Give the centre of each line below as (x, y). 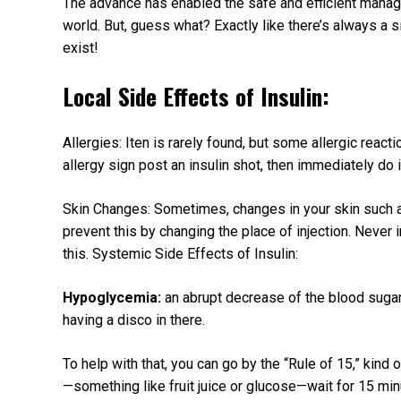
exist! (81, 48)
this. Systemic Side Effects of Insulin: (180, 254)
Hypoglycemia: (112, 298)
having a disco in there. (134, 320)
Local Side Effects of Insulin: (196, 95)
